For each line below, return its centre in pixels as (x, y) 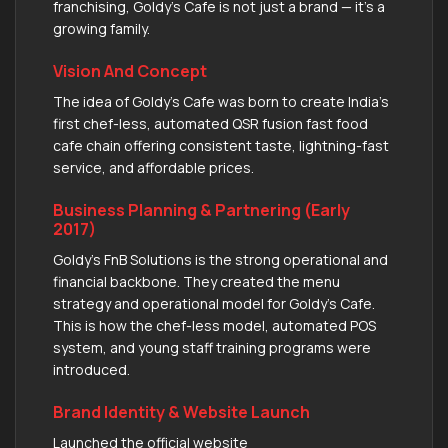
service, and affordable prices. (153, 167)
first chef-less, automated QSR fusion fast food (210, 123)
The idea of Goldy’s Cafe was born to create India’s (221, 101)
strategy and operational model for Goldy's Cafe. (214, 303)
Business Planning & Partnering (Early (201, 209)
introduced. (91, 369)
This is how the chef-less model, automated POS (214, 325)
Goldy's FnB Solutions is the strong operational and (220, 259)
